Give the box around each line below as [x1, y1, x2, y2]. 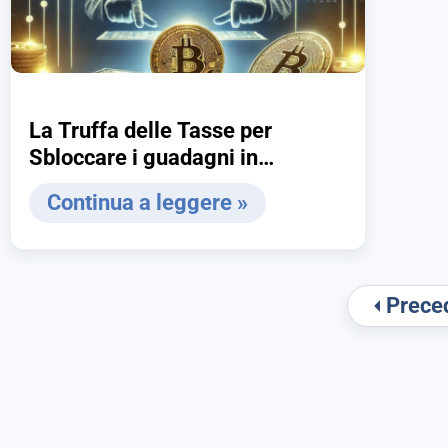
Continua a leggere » [47, 190, 248, 216]
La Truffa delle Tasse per [29, 117, 272, 143]
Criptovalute [29, 171, 148, 197]
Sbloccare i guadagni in [29, 144, 258, 170]
